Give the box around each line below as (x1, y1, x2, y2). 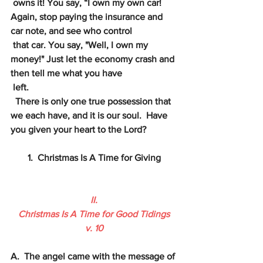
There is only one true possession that (13, 96, 173, 106)
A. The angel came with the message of (11, 251, 177, 261)
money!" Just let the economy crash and (11, 54, 177, 64)
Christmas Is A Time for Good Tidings (18, 209, 170, 219)
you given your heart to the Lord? (11, 124, 146, 134)
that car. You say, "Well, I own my (13, 40, 150, 50)
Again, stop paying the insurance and (11, 12, 165, 22)
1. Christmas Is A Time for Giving (27, 153, 161, 163)
